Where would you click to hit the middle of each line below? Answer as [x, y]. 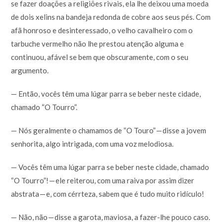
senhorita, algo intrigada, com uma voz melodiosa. [92, 143]
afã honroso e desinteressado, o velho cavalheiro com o [102, 30]
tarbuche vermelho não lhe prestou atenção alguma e [98, 43]
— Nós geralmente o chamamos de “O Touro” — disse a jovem [109, 130]
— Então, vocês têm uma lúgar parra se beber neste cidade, [106, 93]
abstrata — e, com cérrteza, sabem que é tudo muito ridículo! [108, 194]
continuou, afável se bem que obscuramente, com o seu [100, 57]
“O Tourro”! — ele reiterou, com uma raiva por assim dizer [103, 180]
